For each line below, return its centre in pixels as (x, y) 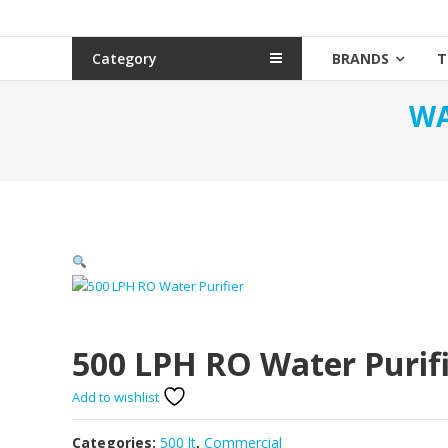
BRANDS (360, 58)
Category (124, 58)
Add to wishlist (117, 397)
